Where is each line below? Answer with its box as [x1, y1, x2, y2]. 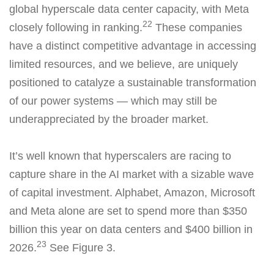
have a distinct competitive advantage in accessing [9, 39, 256, 52]
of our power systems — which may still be [9, 94, 217, 107]
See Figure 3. [46, 241, 116, 254]
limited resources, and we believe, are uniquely [9, 57, 238, 70]
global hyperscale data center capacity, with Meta [9, 2, 249, 15]
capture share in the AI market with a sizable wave [9, 168, 254, 180]
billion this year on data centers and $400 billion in [9, 223, 253, 235]
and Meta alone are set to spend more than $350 [9, 204, 247, 217]
